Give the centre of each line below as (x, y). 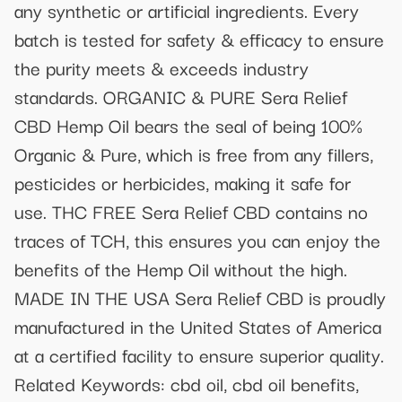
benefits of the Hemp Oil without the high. (181, 269)
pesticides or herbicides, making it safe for (183, 183)
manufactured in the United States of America (198, 326)
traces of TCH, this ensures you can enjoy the (197, 240)
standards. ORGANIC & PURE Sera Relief (181, 96)
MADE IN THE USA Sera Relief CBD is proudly (200, 297)
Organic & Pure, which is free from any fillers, (194, 154)
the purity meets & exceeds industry (162, 68)
